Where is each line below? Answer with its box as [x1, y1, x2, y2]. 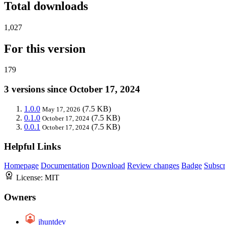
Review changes [127, 161, 179, 170]
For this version [4, 42, 85, 55]
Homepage [4, 161, 39, 170]
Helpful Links [4, 141, 61, 152]
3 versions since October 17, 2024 [4, 84, 140, 95]
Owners [4, 192, 36, 203]
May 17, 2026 [42, 105, 80, 113]
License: [16, 173, 45, 182]
